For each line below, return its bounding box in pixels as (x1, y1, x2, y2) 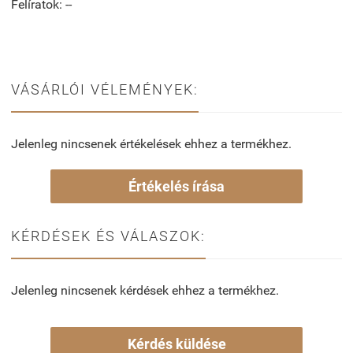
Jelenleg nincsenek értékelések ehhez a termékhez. (11, 136, 292, 151)
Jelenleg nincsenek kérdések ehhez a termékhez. (11, 282, 279, 298)
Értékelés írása (128, 177, 225, 195)
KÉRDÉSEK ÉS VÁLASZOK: (11, 227, 206, 244)
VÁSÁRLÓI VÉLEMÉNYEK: (11, 80, 199, 98)
